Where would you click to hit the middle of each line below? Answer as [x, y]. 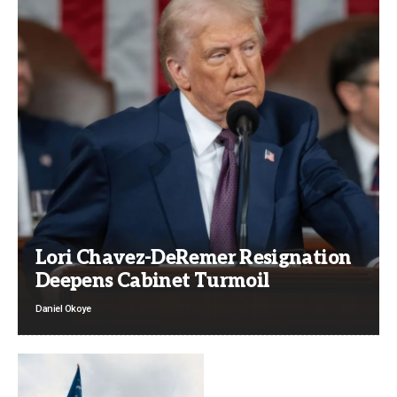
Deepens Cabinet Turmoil [153, 281]
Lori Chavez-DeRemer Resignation [194, 258]
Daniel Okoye [63, 309]
